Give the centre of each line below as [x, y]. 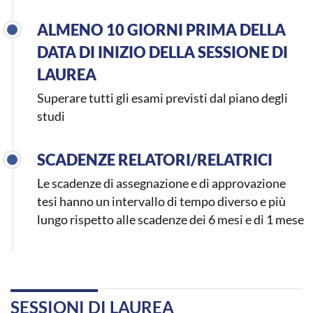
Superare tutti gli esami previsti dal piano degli [163, 98]
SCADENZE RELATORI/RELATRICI [155, 160]
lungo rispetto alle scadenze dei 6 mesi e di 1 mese [171, 219]
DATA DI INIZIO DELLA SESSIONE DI [163, 53]
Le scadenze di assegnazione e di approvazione [162, 183]
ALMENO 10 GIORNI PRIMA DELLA [162, 30]
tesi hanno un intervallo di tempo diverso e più [162, 201]
